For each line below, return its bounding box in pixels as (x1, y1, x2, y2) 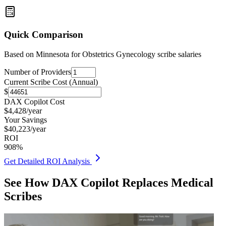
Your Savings (4, 115, 47, 124)
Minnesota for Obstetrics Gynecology (36, 49, 155, 59)
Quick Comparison (4, 29, 83, 40)
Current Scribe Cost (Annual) (4, 77, 98, 86)
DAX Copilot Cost (4, 97, 65, 106)
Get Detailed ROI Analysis (4, 156, 92, 165)
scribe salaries (155, 49, 201, 59)
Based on (4, 49, 36, 59)
